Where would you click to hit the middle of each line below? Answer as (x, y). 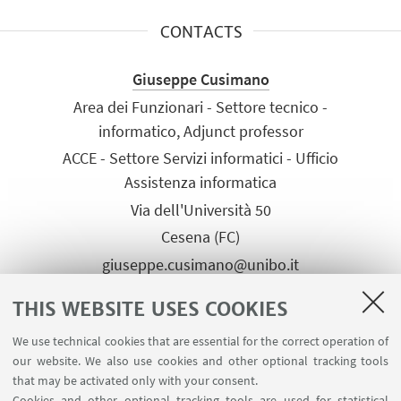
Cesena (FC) (200, 237)
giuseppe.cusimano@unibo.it (200, 264)
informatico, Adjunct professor (200, 131)
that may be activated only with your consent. (135, 380)
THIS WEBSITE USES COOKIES (150, 309)
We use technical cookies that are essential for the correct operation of (200, 341)
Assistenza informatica (200, 183)
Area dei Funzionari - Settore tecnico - (200, 107)
